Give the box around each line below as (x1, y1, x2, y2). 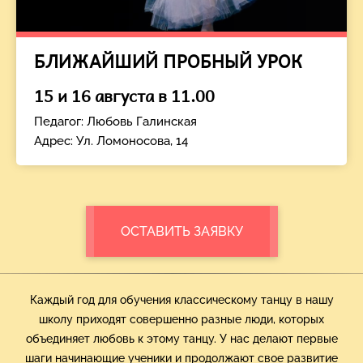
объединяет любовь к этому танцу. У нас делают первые (25, 332, 338, 345)
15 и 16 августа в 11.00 (34, 83, 215, 109)
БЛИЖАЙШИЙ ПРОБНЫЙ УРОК (34, 46, 303, 75)
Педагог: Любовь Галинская (34, 114, 197, 129)
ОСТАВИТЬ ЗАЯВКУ (120, 224, 243, 239)
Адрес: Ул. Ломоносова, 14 (34, 134, 188, 148)
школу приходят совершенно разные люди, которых (39, 313, 324, 326)
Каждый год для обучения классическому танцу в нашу (29, 293, 334, 306)
